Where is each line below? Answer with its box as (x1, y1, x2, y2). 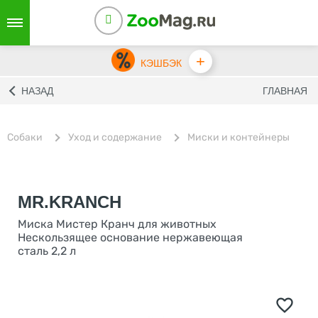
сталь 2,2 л (18, 244, 76, 258)
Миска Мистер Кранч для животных (18, 217, 216, 231)
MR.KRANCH (18, 192, 121, 212)
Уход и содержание (68, 131, 162, 143)
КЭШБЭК (140, 57, 182, 69)
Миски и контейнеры (187, 131, 290, 143)
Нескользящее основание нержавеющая (18, 231, 243, 244)
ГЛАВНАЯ (263, 85, 307, 97)
